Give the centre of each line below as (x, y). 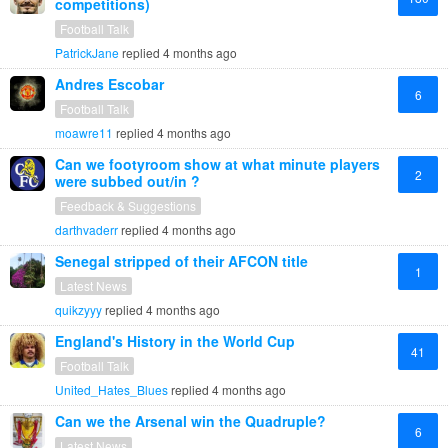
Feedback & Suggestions (128, 205)
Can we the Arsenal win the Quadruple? (190, 421)
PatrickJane (87, 52)
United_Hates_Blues (111, 389)
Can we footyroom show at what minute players (217, 164)
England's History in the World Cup (175, 341)
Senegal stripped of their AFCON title (181, 261)
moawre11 (84, 132)
